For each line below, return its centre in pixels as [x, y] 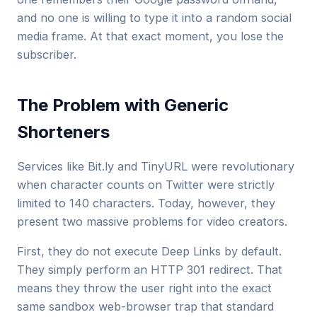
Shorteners [63, 132]
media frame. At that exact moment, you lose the [150, 36]
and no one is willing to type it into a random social [154, 18]
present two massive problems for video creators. [152, 221]
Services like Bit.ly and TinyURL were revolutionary [156, 166]
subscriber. [47, 54]
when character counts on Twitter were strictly [146, 185]
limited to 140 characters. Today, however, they [146, 203]
